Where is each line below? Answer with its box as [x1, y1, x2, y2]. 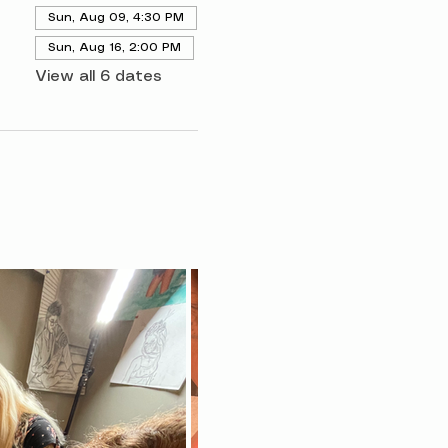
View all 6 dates [34, 69, 162, 84]
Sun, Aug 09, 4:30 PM [47, 12, 184, 23]
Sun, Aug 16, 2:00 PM [47, 42, 181, 53]
